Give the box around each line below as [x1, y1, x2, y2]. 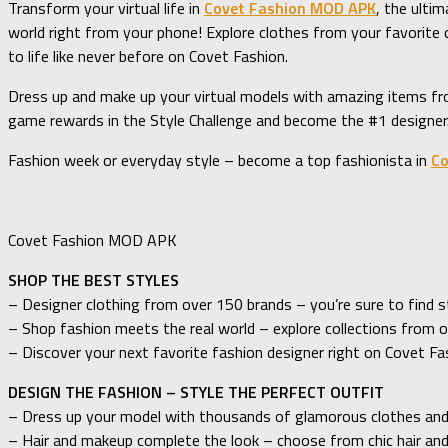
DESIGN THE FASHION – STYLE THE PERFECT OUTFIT [8, 379, 384, 404]
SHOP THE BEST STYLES [8, 267, 179, 292]
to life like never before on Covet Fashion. [8, 43, 288, 68]
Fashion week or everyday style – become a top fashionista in [8, 147, 431, 172]
